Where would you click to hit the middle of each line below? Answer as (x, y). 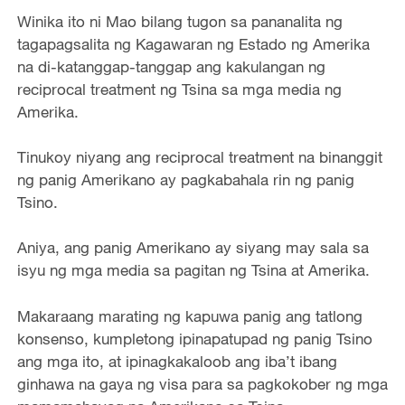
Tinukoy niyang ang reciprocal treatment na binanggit (199, 157)
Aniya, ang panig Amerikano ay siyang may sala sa (193, 248)
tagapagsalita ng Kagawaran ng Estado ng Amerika (193, 44)
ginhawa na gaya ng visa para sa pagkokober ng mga (202, 383)
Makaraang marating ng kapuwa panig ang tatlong (189, 316)
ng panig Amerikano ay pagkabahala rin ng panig (185, 180)
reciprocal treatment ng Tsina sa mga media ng (179, 89)
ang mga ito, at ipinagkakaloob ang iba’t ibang (177, 361)
